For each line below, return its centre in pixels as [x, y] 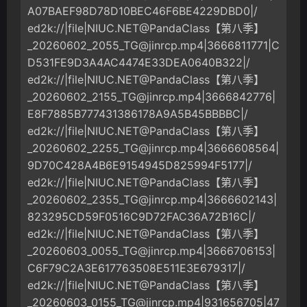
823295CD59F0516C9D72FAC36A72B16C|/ [142, 217]
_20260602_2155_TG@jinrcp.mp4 [114, 97]
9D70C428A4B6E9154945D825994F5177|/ [140, 165]
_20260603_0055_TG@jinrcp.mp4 [115, 251]
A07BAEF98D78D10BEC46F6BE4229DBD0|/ [143, 11]
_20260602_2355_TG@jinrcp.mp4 [115, 200]
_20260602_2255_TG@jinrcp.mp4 [115, 148]
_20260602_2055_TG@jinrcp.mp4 [115, 46]
